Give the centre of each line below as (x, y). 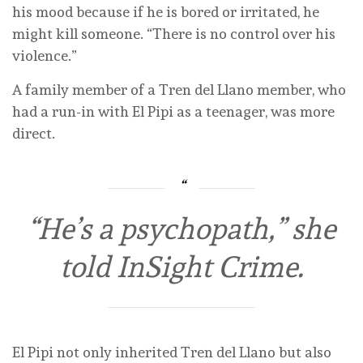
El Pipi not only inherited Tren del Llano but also (172, 352)
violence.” (45, 56)
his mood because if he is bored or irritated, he (166, 12)
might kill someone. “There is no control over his (174, 34)
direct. (34, 134)
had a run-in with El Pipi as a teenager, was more (173, 112)
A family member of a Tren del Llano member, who (179, 90)
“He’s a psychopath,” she (181, 229)
